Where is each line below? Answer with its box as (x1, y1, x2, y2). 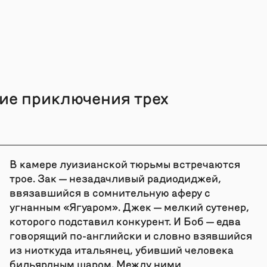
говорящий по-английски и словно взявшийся (9, 228, 252, 242)
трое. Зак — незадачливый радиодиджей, (9, 170, 221, 185)
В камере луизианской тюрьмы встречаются (9, 156, 240, 170)
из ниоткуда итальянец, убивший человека (9, 242, 234, 256)
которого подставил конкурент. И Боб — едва (9, 213, 241, 228)
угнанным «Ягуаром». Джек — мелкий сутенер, (9, 199, 249, 213)
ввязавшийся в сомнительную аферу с (9, 185, 210, 199)
